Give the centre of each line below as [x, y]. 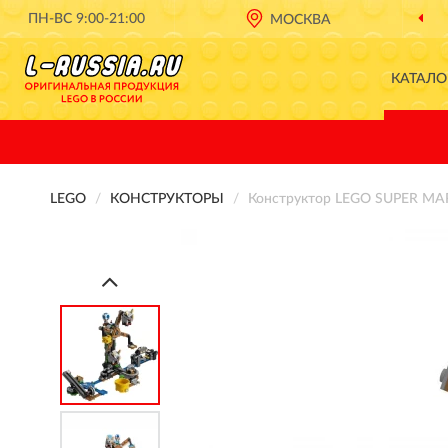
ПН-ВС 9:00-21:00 [87, 19]
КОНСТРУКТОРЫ [167, 199]
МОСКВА [301, 20]
